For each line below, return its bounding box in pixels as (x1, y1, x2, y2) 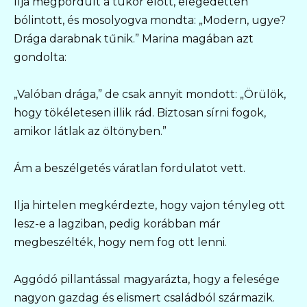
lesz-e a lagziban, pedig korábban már (14, 217, 221, 231)
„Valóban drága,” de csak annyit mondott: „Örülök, (14, 87, 286, 101)
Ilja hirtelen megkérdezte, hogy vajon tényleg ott (14, 199, 285, 212)
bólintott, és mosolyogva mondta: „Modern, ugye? (14, 13, 286, 27)
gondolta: (14, 50, 66, 64)
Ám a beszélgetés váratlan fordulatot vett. (14, 162, 245, 175)
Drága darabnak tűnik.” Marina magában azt (14, 32, 254, 45)
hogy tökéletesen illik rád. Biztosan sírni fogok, (14, 106, 266, 119)
